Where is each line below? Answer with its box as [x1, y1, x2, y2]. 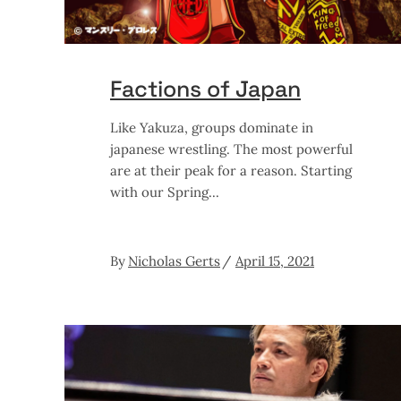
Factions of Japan [110, 73, 301, 103]
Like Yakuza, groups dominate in [110, 118, 313, 136]
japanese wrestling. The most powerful [110, 140, 353, 158]
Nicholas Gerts [128, 252, 220, 269]
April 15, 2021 [235, 252, 314, 269]
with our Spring [110, 183, 209, 200]
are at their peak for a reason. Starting [110, 161, 352, 179]
